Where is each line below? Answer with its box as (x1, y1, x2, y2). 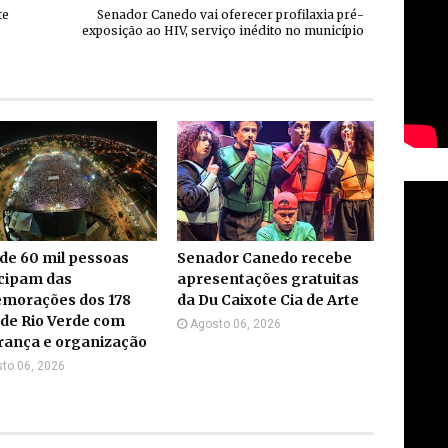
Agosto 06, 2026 (190, 317, 282, 332)
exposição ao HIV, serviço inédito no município (82, 23, 364, 39)
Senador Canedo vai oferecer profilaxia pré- (97, 7, 364, 23)
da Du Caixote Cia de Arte (177, 291, 360, 310)
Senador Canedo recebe (177, 249, 353, 268)
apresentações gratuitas (177, 270, 360, 289)
